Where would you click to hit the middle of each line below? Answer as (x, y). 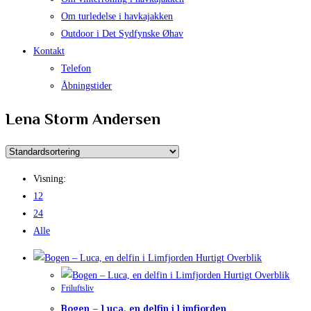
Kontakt (49, 51)
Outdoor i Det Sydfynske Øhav (122, 33)
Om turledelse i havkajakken (117, 16)
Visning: (50, 178)
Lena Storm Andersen (83, 118)
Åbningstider (86, 85)
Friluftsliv (77, 288)
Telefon (76, 68)
